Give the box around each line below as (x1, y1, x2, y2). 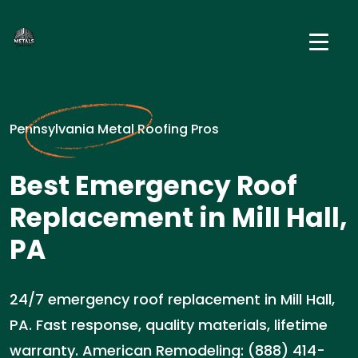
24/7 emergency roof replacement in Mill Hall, (10, 289, 335, 309)
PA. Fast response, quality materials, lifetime (10, 315, 328, 335)
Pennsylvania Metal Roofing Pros (10, 120, 219, 138)
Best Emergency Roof (10, 167, 297, 205)
